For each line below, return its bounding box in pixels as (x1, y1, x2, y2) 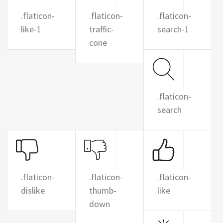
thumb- (89, 185, 116, 196)
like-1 (21, 23, 41, 35)
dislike (21, 185, 45, 196)
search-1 (157, 23, 189, 35)
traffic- (89, 23, 114, 35)
